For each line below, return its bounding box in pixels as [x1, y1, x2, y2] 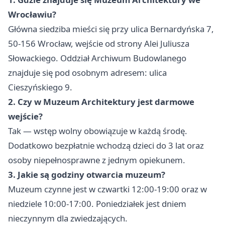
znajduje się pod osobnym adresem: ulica [8, 67, 167, 79]
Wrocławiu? [8, 9, 56, 21]
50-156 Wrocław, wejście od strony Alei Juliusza [8, 38, 189, 50]
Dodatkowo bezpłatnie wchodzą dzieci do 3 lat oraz [8, 140, 204, 152]
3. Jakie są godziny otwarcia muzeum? [8, 169, 165, 181]
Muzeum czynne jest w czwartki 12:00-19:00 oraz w [8, 183, 207, 195]
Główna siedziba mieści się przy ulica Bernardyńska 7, [8, 23, 214, 35]
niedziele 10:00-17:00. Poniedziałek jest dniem [8, 198, 186, 210]
